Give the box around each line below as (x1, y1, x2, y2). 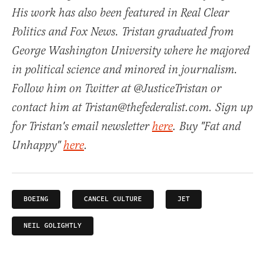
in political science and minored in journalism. (12, 62, 238, 77)
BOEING (24, 193, 49, 204)
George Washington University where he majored (12, 43, 250, 59)
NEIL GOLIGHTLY (24, 220, 82, 231)
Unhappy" (12, 138, 63, 153)
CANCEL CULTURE (84, 193, 142, 204)
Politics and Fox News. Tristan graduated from (12, 24, 234, 40)
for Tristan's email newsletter (12, 119, 152, 134)
